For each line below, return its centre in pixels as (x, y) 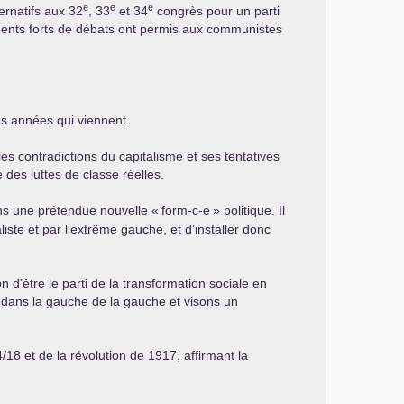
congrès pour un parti (216, 11)
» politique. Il (249, 210)
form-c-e (186, 210)
